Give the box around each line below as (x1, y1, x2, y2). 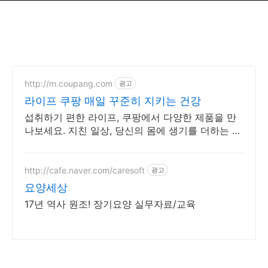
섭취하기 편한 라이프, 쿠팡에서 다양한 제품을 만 (25, 111, 236, 123)
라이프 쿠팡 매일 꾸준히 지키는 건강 (25, 95, 201, 107)
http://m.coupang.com (25, 78, 112, 89)
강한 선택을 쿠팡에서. (25, 138, 119, 150)
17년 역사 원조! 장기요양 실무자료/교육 (25, 198, 196, 210)
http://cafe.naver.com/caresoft (25, 165, 145, 175)
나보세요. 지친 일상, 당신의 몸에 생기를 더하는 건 (25, 124, 242, 136)
